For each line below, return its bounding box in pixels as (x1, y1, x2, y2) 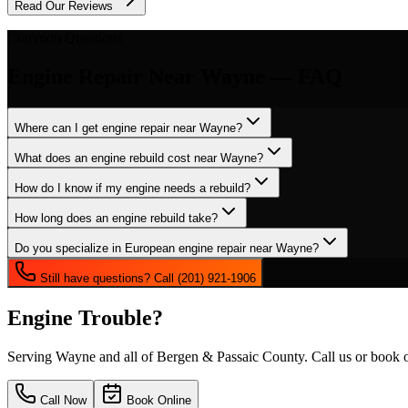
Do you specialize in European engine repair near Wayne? (15, 241, 319, 255)
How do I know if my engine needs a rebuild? (15, 181, 250, 195)
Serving (7, 348, 56, 364)
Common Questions (7, 30, 122, 46)
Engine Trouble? (7, 305, 163, 330)
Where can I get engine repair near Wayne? (15, 121, 242, 135)
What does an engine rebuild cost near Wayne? (15, 151, 263, 165)
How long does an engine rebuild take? (15, 211, 218, 225)
